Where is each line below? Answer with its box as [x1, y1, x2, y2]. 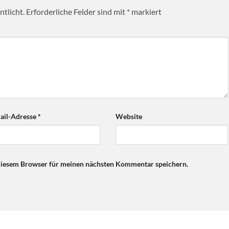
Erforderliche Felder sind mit [26, 7, 127, 17]
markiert [130, 7, 162, 17]
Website [115, 111, 142, 121]
